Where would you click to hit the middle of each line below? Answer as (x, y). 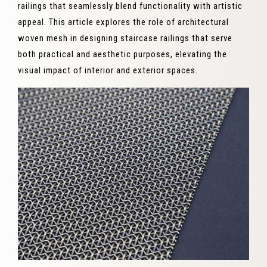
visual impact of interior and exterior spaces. (108, 70)
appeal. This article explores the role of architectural (123, 22)
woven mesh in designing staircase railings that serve (125, 38)
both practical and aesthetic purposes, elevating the (122, 54)
